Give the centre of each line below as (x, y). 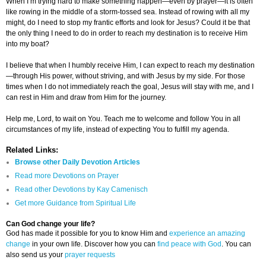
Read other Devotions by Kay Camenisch (81, 190)
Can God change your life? (50, 224)
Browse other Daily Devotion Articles (77, 162)
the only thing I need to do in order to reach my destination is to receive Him (127, 34)
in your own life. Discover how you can (94, 244)
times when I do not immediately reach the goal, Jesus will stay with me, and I (130, 87)
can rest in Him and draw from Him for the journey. (86, 98)
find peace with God (189, 244)
